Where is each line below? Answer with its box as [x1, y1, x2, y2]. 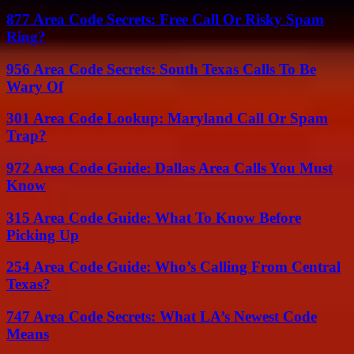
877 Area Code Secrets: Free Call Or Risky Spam [6, 10, 324, 28]
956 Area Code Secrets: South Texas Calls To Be [6, 60, 316, 77]
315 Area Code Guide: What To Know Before [6, 209, 301, 226]
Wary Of [6, 77, 63, 95]
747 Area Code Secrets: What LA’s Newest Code [6, 308, 317, 326]
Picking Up [6, 226, 79, 243]
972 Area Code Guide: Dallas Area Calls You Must [6, 160, 333, 176]
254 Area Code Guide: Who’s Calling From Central [6, 258, 341, 276]
